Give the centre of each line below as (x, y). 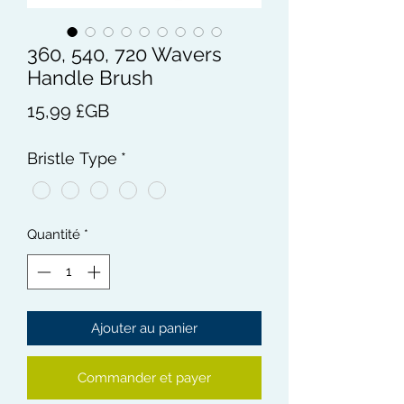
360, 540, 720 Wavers (124, 54)
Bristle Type (72, 158)
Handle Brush (90, 78)
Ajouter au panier (144, 328)
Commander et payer (144, 377)
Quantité (54, 235)
